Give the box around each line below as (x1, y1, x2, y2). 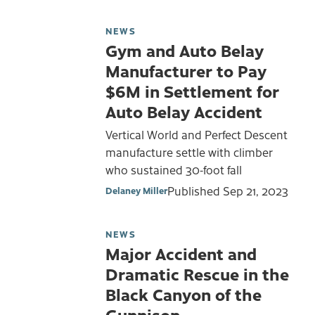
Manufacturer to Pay (105, 58, 266, 82)
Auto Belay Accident (105, 99, 262, 122)
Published (167, 182, 223, 198)
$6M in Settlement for (105, 79, 279, 102)
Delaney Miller (105, 184, 167, 196)
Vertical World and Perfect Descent (105, 127, 288, 143)
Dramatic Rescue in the (105, 262, 289, 285)
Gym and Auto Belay (105, 38, 264, 61)
